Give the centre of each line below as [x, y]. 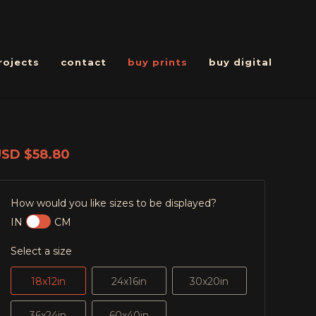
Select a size [42, 251]
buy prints [158, 62]
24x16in [129, 281]
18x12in [48, 281]
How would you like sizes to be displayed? [114, 203]
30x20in [209, 281]
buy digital [241, 62]
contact [84, 62]
